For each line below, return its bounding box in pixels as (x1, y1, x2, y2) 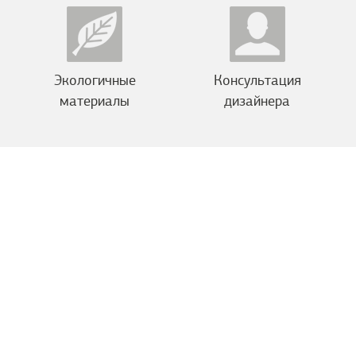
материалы (60, 92, 130, 110)
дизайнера (224, 92, 291, 110)
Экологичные (53, 72, 136, 90)
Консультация (213, 72, 301, 90)
